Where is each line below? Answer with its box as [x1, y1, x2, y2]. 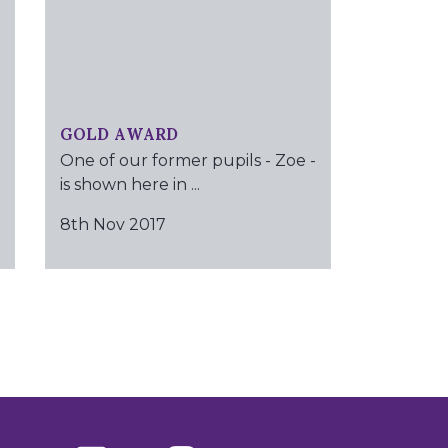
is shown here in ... [59, 175, 200, 195]
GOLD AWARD [59, 109, 178, 157]
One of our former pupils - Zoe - [59, 151, 316, 171]
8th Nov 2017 [59, 215, 166, 235]
